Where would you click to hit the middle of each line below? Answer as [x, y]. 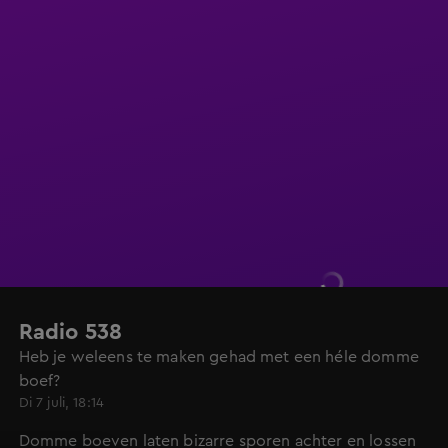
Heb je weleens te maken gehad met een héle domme [218, 357]
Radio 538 [70, 332]
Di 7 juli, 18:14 [61, 403]
